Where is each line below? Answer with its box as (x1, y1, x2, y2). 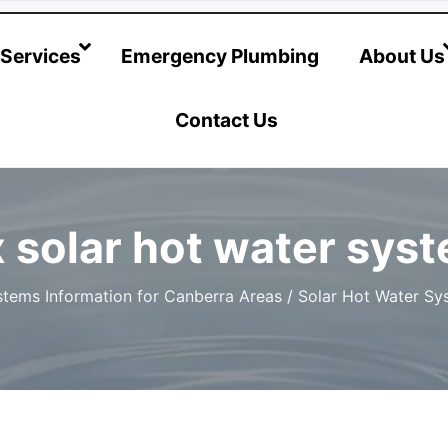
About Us (358, 44, 445, 68)
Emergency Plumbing (120, 44, 319, 68)
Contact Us (175, 108, 279, 132)
